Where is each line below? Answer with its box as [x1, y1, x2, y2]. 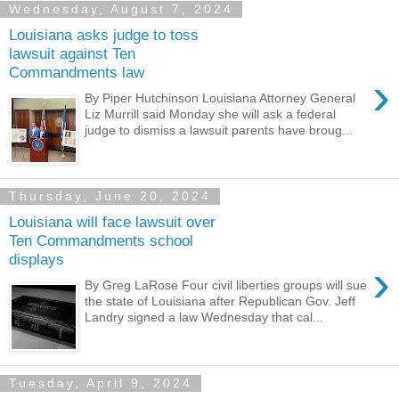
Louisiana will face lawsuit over [9, 213, 216, 232]
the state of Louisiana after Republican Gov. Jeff [85, 293, 356, 308]
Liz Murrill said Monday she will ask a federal [85, 106, 337, 121]
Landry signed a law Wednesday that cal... [85, 309, 324, 324]
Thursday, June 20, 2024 [9, 189, 211, 204]
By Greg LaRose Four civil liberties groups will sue [85, 277, 368, 292]
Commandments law [9, 63, 144, 82]
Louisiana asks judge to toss [9, 26, 199, 45]
